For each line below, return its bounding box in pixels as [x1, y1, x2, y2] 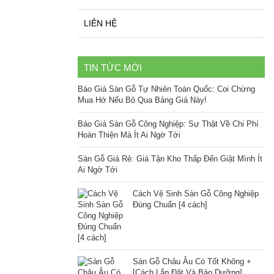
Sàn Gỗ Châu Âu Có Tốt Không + [133, 257, 251, 267]
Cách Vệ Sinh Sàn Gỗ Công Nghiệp [133, 189, 259, 199]
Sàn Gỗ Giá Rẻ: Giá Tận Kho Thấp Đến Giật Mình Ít [78, 154, 262, 164]
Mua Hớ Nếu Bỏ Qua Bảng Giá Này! [78, 95, 207, 105]
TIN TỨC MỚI [84, 62, 142, 73]
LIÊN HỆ [84, 18, 117, 29]
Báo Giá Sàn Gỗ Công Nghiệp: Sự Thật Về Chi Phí [78, 119, 259, 129]
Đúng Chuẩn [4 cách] [133, 200, 207, 210]
